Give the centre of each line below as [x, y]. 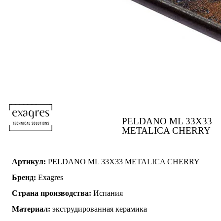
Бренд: [24, 177]
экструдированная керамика [99, 209]
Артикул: [29, 161]
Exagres [50, 177]
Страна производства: [52, 193]
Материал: [31, 209]
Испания [107, 193]
